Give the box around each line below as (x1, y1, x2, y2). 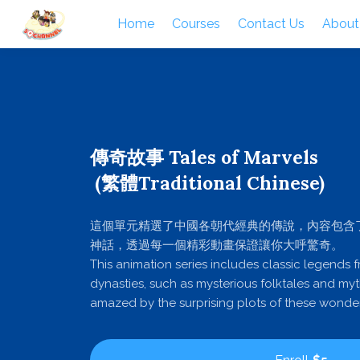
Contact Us (238, 16, 305, 31)
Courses (172, 16, 220, 31)
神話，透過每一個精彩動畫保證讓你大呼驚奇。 (90, 238, 343, 252)
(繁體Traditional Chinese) (90, 171, 325, 194)
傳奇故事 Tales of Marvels (90, 145, 318, 169)
